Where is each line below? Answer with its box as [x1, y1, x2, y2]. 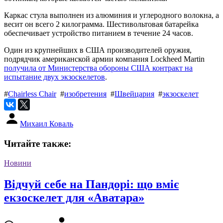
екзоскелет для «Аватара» [4, 191, 144, 205]
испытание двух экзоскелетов [4, 73, 105, 82]
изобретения [64, 90, 107, 99]
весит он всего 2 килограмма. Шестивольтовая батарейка [4, 20, 199, 29]
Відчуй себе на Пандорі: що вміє [4, 178, 179, 191]
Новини [4, 159, 31, 168]
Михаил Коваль [20, 119, 73, 128]
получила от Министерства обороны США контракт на [4, 64, 193, 73]
